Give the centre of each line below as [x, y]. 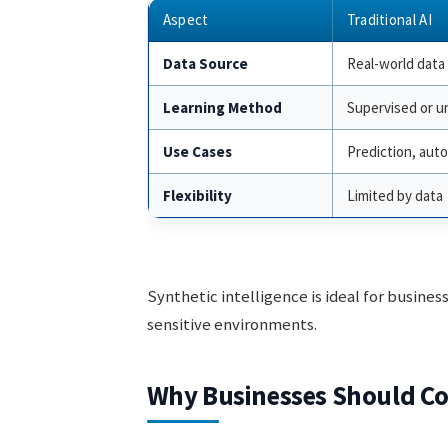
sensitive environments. [231, 324]
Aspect [185, 19]
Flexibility [197, 195]
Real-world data [395, 63]
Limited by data [394, 195]
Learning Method [222, 107]
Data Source [205, 63]
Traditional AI [389, 19]
